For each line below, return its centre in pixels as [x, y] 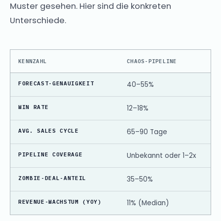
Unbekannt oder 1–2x [161, 156]
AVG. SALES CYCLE [49, 131]
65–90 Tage [147, 132]
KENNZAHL [33, 61]
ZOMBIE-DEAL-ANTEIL [52, 178]
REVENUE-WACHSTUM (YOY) [60, 202]
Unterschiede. [38, 20]
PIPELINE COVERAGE [51, 154]
